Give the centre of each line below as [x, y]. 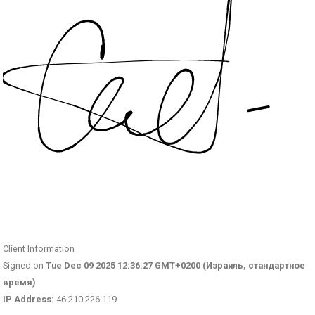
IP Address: [29, 299]
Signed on [25, 265]
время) [20, 282]
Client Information [39, 248]
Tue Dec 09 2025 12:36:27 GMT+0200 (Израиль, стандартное [176, 265]
